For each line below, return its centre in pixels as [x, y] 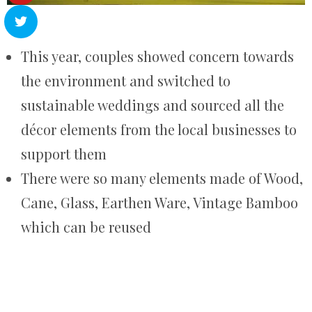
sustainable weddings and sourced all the [153, 105]
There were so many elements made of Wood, [162, 178]
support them [64, 154]
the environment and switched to [126, 81]
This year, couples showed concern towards [157, 56]
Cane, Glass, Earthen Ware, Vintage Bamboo [159, 203]
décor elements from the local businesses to [159, 130]
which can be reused [86, 227]
